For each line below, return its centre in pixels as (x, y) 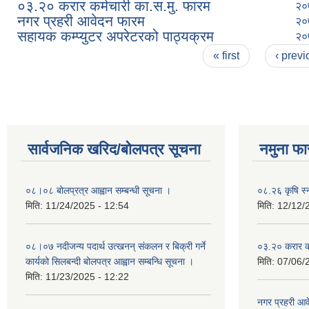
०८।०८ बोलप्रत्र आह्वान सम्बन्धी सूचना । (98, 190)
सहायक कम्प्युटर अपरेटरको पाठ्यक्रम (116, 36)
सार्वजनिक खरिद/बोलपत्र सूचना (114, 149)
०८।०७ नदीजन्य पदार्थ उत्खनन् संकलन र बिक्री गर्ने (116, 246)
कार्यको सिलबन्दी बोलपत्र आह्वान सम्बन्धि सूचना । (110, 261)
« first (227, 55)
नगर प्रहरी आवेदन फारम (81, 21)
